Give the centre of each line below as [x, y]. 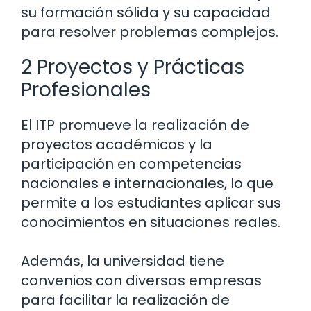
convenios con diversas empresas [141, 281]
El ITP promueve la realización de [135, 125]
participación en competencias [131, 164]
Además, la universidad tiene [123, 261]
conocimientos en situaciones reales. [151, 222]
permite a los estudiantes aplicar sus [151, 203]
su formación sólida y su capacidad [146, 13]
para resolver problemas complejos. [150, 32]
